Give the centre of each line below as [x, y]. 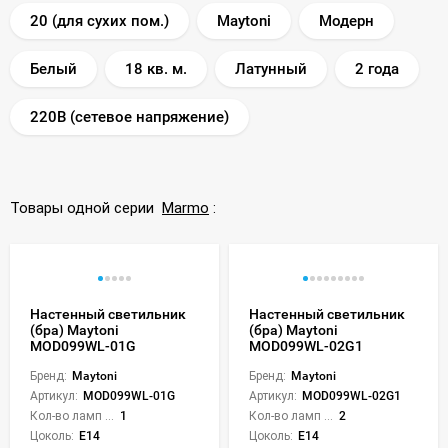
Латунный [271, 68]
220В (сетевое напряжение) [129, 116]
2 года [377, 68]
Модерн [346, 20]
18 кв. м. [156, 68]
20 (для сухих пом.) [99, 20]
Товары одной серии [86, 207]
